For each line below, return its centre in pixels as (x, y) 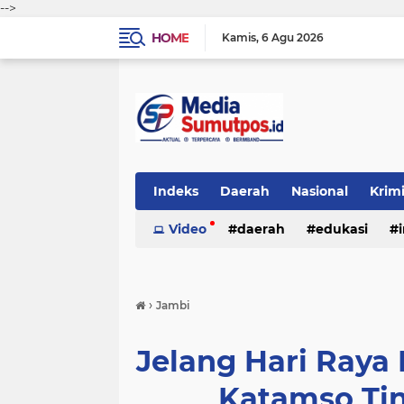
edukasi (342, 229)
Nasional (320, 191)
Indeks (176, 191)
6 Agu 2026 (293, 37)
